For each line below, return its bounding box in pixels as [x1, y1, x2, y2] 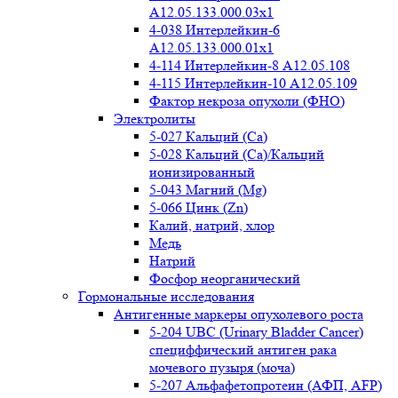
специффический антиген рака [149, 341, 337, 358]
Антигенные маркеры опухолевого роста [114, 306, 363, 322]
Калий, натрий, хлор [149, 217, 275, 234]
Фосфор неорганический [149, 270, 300, 287]
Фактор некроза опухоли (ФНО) [149, 92, 345, 109]
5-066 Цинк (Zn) [149, 199, 248, 216]
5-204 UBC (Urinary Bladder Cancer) [149, 323, 363, 340]
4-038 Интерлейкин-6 [149, 21, 280, 38]
